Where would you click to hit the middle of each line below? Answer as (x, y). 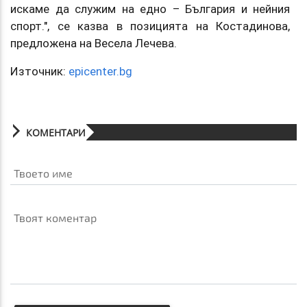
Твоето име (43, 173)
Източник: (39, 71)
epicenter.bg (100, 71)
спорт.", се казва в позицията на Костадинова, (150, 26)
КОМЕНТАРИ (56, 132)
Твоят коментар (55, 217)
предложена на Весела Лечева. (94, 43)
